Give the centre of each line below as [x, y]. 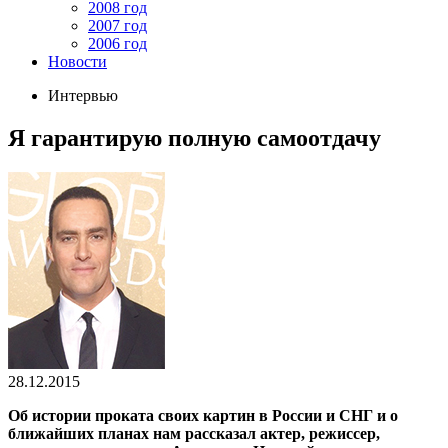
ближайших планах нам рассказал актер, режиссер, [194, 433]
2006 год [117, 43]
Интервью [83, 95]
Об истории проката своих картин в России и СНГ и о [203, 415]
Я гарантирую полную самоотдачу [194, 137]
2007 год [117, 25]
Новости [77, 61]
